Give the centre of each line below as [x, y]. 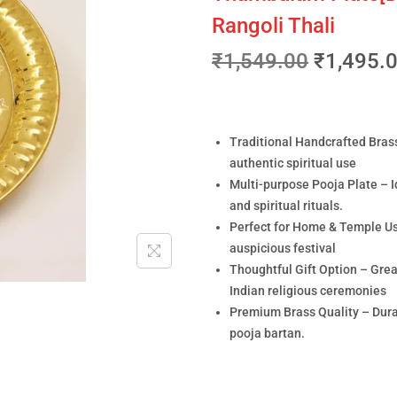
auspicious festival [283, 248]
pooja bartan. [267, 333]
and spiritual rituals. [286, 206]
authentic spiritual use [293, 163]
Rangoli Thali [273, 26]
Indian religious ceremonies [308, 291]
